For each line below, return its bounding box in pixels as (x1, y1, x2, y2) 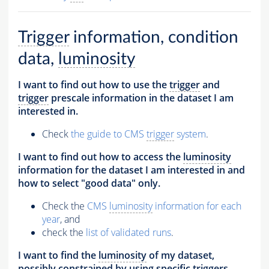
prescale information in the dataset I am (49, 91, 234, 105)
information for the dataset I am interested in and (18, 163, 245, 177)
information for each (153, 199, 241, 213)
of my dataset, (147, 249, 214, 262)
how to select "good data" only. (18, 177, 160, 190)
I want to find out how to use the (18, 78, 169, 92)
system (174, 127, 206, 141)
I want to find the (18, 249, 98, 262)
